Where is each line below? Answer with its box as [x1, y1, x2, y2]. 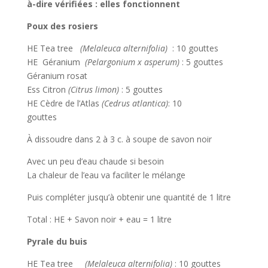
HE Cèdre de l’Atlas [26, 98, 102, 109]
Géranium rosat [26, 70, 92, 82]
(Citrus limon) [68, 84, 121, 96]
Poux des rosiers [26, 20, 100, 32]
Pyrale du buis [26, 236, 92, 248]
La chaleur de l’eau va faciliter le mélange [26, 169, 188, 181]
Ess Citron [26, 84, 68, 96]
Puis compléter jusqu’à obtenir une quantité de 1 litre [26, 191, 238, 203]
